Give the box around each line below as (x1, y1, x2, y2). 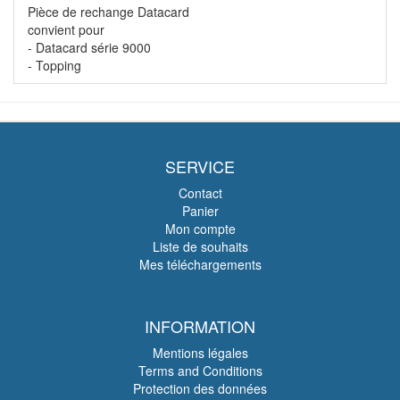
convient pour (28, 20, 104, 38)
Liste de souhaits (152, 237, 248, 255)
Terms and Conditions (137, 361, 262, 379)
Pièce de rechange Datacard (28, 2, 189, 21)
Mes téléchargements (138, 254, 262, 273)
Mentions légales (152, 343, 248, 362)
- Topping (28, 55, 81, 74)
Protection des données (133, 379, 267, 397)
